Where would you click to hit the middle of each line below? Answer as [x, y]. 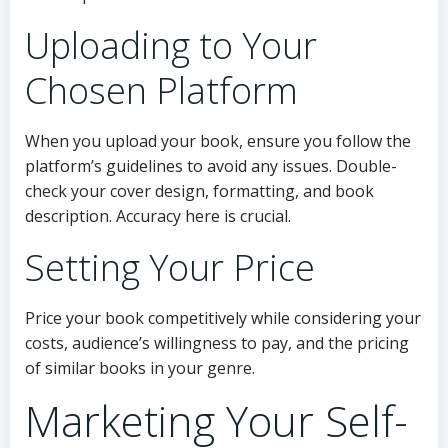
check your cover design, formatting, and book [199, 191]
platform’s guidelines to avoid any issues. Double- [211, 166]
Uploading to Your [171, 46]
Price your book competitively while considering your [223, 318]
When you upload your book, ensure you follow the [218, 141]
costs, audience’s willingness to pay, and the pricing [217, 343]
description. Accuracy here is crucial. [158, 216]
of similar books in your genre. [140, 368]
